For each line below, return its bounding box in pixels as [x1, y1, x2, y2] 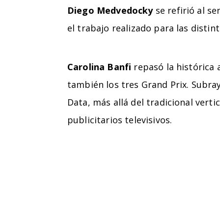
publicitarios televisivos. [67, 113, 172, 126]
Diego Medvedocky [67, 4, 153, 16]
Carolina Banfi [67, 60, 132, 73]
